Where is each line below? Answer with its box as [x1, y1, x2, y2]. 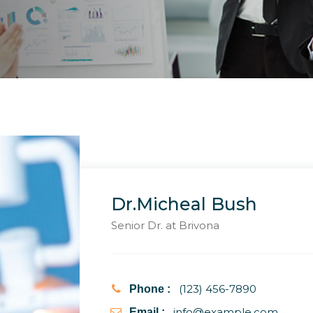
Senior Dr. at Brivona [111, 219, 219, 232]
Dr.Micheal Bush [111, 194, 257, 214]
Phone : [129, 283, 170, 295]
